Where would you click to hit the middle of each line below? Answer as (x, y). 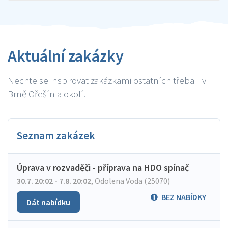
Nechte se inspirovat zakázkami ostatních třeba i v (107, 80)
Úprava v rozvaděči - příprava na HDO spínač (103, 168)
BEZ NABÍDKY (184, 197)
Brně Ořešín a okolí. (47, 94)
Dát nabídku (48, 202)
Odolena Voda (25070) (132, 181)
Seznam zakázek (56, 136)
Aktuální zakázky (66, 56)
